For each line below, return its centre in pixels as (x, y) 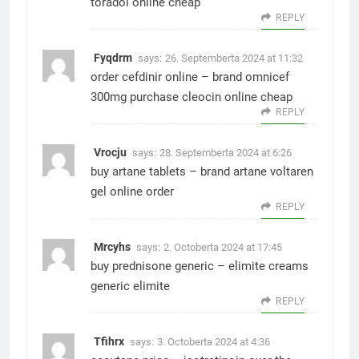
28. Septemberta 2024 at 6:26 (226, 152)
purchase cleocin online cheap (210, 97)
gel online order (132, 191)
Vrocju (110, 152)
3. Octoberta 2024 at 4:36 (214, 341)
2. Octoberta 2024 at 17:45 (223, 247)
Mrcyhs (112, 246)
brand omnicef (251, 77)
